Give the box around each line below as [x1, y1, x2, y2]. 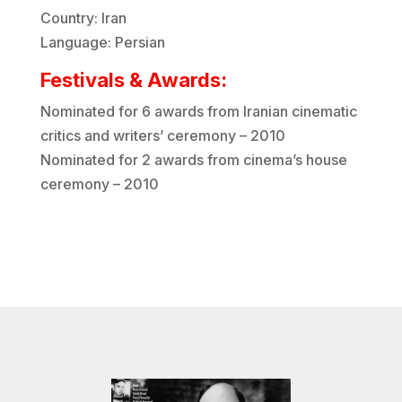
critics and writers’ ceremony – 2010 [39, 127, 285, 145]
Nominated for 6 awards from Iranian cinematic [39, 102, 357, 121]
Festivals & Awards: [39, 68, 227, 92]
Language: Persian [39, 33, 165, 52]
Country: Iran [39, 9, 127, 28]
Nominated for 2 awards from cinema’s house [39, 151, 347, 170]
